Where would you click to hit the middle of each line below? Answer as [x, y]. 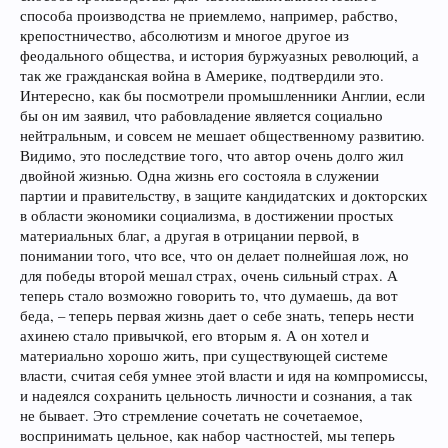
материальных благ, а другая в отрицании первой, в [189, 235]
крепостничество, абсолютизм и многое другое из [184, 35]
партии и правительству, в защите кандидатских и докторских [224, 195]
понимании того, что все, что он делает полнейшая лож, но [214, 255]
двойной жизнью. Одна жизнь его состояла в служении [199, 175]
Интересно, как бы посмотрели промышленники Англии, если [222, 95]
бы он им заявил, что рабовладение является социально [201, 115]
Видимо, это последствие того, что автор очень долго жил [211, 155]
